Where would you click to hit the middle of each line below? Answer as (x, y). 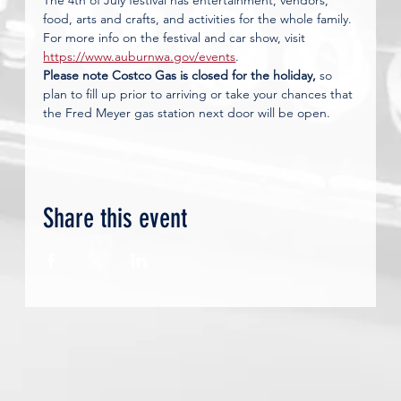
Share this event (115, 218)
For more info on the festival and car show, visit (176, 38)
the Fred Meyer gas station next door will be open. (187, 113)
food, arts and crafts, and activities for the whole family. (200, 19)
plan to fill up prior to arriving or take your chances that (200, 94)
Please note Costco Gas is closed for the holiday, (180, 75)
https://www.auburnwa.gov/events (140, 56)
